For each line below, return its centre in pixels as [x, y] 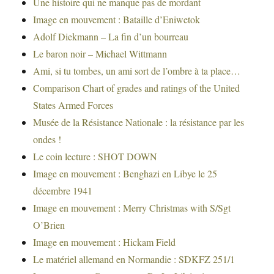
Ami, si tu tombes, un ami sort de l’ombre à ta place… [137, 71]
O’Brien [49, 225]
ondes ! [47, 139]
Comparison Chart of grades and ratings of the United [137, 88]
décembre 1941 [63, 191]
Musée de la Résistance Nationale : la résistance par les [139, 122]
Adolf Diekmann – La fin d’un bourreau [111, 37]
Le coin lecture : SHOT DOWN [95, 157]
